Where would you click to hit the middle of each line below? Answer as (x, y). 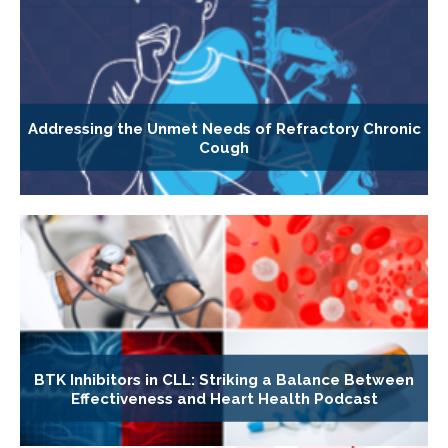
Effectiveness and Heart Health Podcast (224, 398)
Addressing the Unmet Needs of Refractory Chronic (224, 128)
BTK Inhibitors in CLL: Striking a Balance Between (224, 379)
